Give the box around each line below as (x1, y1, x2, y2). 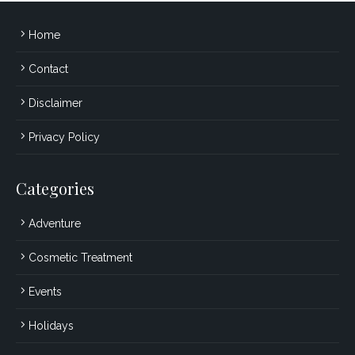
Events (29, 284, 62, 298)
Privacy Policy (29, 130, 100, 143)
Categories (16, 177, 94, 199)
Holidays (29, 319, 74, 332)
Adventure (29, 216, 81, 230)
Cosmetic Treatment (29, 250, 132, 264)
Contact (29, 62, 68, 75)
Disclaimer (29, 96, 82, 109)
